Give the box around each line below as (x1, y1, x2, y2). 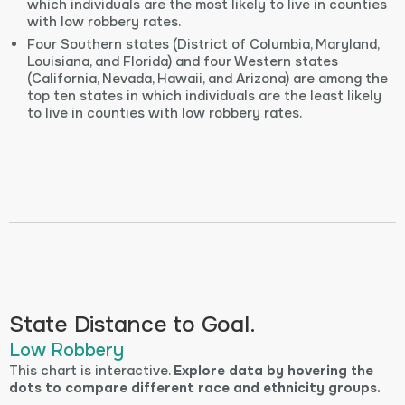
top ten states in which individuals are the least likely (26, 87, 381, 106)
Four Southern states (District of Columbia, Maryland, (26, 35, 379, 54)
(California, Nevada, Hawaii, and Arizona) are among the (26, 70, 388, 89)
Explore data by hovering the (174, 362, 373, 381)
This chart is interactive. (9, 362, 174, 381)
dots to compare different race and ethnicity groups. (9, 379, 381, 398)
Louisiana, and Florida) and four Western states (26, 52, 338, 71)
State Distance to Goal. (9, 310, 256, 340)
